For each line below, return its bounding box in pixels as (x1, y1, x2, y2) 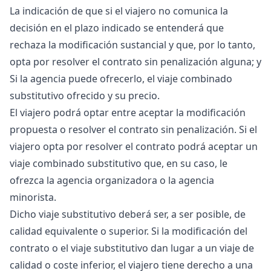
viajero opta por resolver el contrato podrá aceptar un (10, 140, 258, 153)
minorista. (10, 191, 56, 204)
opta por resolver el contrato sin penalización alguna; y (10, 55, 261, 68)
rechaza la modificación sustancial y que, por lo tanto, (10, 38, 255, 51)
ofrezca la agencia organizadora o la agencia (10, 174, 214, 187)
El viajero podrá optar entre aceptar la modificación (10, 106, 246, 119)
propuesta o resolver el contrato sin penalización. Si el (10, 123, 257, 136)
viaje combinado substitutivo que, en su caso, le (10, 157, 227, 170)
